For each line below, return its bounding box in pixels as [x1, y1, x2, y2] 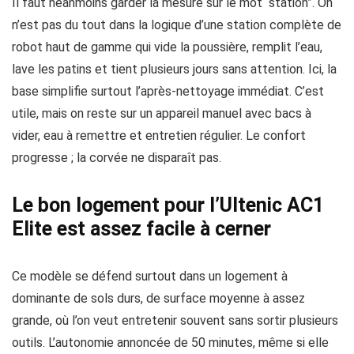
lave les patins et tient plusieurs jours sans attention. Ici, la [12, 62, 337, 77]
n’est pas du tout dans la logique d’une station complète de [12, 17, 341, 32]
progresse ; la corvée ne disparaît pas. [12, 150, 221, 165]
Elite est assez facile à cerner [12, 217, 271, 240]
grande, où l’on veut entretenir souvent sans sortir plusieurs [12, 313, 338, 328]
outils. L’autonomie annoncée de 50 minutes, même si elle [12, 335, 329, 350]
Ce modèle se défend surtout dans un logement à [12, 269, 288, 284]
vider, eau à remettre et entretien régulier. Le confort [12, 128, 306, 143]
